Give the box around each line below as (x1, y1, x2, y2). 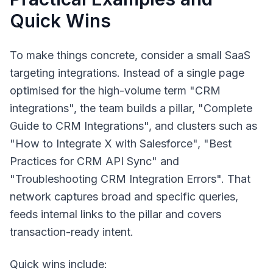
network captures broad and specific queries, (10, 190, 238, 203)
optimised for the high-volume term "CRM (10, 84, 221, 97)
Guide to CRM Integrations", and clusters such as (10, 119, 257, 132)
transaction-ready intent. (10, 225, 133, 238)
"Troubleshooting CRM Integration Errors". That (10, 172, 250, 185)
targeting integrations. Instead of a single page (10, 66, 244, 79)
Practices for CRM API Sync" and (10, 155, 179, 168)
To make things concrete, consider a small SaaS (10, 49, 250, 62)
